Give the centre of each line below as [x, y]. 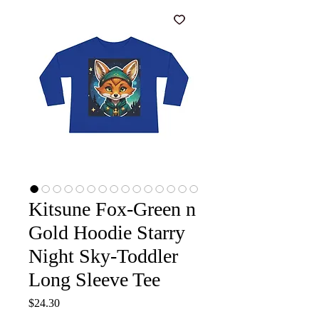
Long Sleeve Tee [94, 280]
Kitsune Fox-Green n [112, 209]
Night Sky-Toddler [103, 256]
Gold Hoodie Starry [107, 233]
